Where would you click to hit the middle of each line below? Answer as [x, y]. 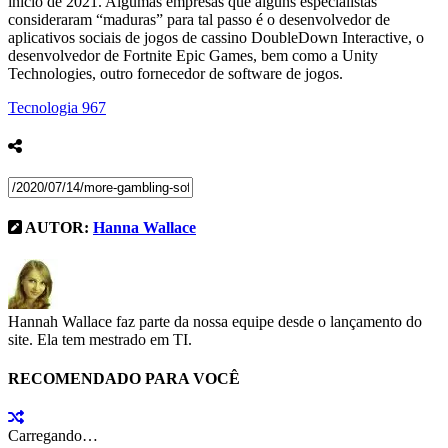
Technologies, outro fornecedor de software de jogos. [175, 73]
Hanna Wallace [144, 228]
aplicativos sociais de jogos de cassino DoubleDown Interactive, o [216, 37]
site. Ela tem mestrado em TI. [100, 339]
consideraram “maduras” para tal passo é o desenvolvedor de [199, 19]
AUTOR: [57, 228]
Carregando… [53, 436]
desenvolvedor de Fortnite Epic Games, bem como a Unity [193, 55]
